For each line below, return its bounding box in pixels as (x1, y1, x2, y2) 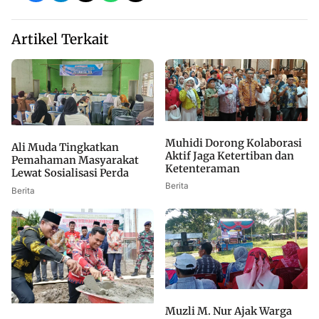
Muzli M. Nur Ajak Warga (165, 304, 292, 318)
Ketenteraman (165, 162, 240, 176)
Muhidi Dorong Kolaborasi (165, 137, 302, 150)
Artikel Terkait (11, 31, 109, 48)
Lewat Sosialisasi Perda (11, 167, 129, 180)
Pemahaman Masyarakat (11, 154, 139, 167)
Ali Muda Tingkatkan (11, 141, 119, 155)
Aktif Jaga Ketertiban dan (165, 150, 294, 163)
